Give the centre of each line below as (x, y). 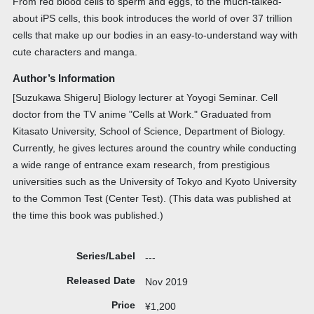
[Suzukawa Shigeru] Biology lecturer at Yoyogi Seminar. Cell (145, 98)
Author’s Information (63, 78)
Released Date (101, 280)
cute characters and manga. (75, 52)
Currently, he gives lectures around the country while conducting (154, 148)
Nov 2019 (167, 281)
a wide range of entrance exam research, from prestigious (141, 165)
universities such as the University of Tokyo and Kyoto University (154, 182)
